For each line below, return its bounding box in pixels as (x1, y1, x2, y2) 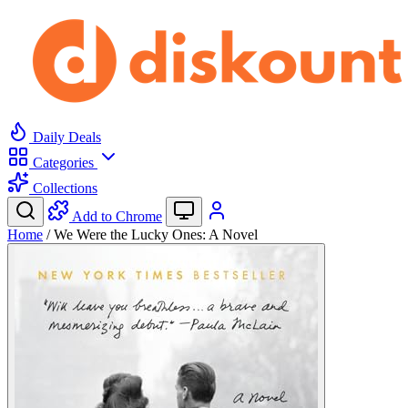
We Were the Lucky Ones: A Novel (54, 227, 258, 242)
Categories (29, 155, 97, 170)
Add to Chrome (72, 209, 162, 224)
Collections (29, 180, 97, 196)
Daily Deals (29, 129, 101, 145)
